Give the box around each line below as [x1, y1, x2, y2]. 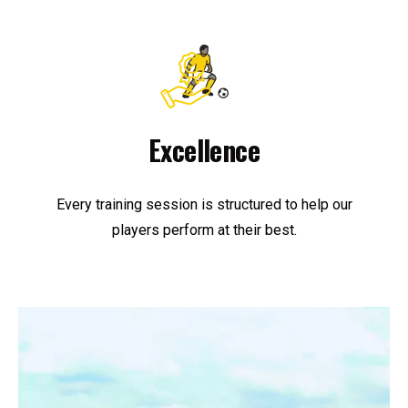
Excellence [148, 129, 260, 171]
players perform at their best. [111, 221, 297, 240]
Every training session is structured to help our [56, 196, 352, 214]
